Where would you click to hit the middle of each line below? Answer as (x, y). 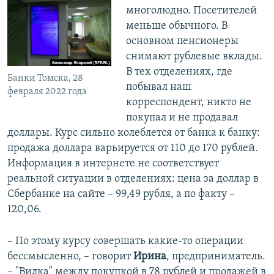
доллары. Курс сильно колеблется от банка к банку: (134, 133)
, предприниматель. (216, 257)
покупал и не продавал (182, 118)
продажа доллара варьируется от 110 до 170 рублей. (133, 149)
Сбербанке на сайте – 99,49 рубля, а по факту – (121, 194)
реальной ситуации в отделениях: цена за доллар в (133, 179)
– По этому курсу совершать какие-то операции (125, 242)
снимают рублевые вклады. (194, 57)
